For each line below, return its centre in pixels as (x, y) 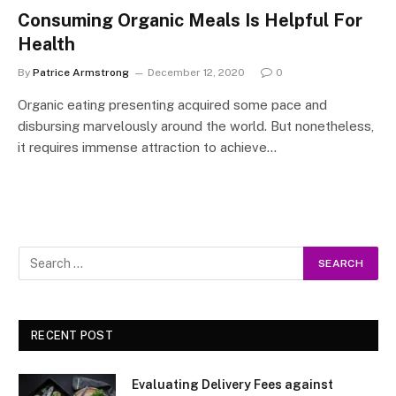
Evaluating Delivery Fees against (232, 384)
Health (46, 44)
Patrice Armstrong (81, 72)
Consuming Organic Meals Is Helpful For (190, 20)
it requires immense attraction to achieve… (147, 147)
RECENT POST (72, 335)
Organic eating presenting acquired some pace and (172, 104)
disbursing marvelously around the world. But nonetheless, (196, 126)
